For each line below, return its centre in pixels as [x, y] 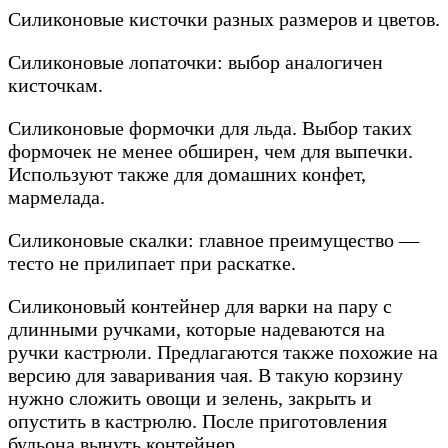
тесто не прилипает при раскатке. [152, 263]
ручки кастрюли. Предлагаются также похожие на [223, 352]
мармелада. [56, 197]
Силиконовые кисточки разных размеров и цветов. [224, 19]
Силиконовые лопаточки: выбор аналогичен [195, 62]
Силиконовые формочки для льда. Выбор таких [210, 128]
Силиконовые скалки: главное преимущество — [213, 240]
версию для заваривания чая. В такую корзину [205, 375]
